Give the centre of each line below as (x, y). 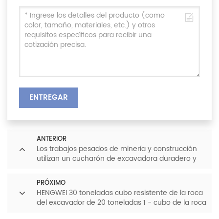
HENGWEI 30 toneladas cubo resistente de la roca (120, 193)
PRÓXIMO (51, 183)
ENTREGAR (48, 98)
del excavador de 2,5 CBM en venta (97, 212)
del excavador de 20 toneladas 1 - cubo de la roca (121, 203)
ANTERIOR (52, 139)
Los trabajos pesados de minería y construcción (117, 149)
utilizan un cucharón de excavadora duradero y (117, 159)
